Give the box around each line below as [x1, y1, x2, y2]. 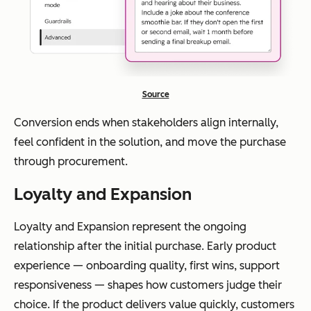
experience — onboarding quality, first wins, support [14, 258, 280, 272]
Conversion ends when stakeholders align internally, [14, 115, 278, 129]
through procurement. [14, 154, 128, 168]
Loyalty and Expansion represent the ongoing [14, 219, 246, 233]
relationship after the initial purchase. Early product [14, 239, 276, 253]
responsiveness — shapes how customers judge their [14, 278, 282, 292]
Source [142, 89, 169, 99]
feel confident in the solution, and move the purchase [14, 135, 286, 149]
